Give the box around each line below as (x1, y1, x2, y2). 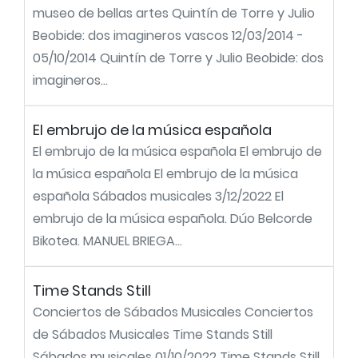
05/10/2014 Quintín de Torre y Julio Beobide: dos (33, 49, 324, 67)
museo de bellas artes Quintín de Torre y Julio (33, 4, 315, 22)
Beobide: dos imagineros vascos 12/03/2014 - (33, 26, 304, 45)
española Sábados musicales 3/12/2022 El (33, 187, 284, 205)
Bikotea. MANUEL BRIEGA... (33, 232, 182, 250)
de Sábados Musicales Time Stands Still (33, 325, 272, 344)
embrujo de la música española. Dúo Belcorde (33, 209, 312, 228)
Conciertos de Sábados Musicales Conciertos (33, 303, 313, 321)
